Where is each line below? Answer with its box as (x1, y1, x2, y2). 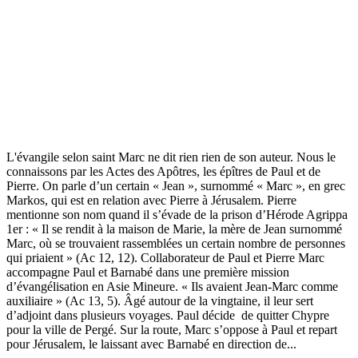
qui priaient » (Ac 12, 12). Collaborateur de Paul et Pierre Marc (6, 250, 324, 265)
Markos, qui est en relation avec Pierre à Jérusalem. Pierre (6, 193, 296, 207)
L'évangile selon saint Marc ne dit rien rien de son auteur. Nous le (6, 149, 336, 164)
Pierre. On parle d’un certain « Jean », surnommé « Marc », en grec (6, 178, 345, 193)
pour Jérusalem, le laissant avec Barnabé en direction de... (6, 336, 296, 351)
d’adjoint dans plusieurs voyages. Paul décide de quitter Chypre (6, 308, 329, 322)
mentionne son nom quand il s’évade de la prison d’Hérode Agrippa (6, 207, 348, 221)
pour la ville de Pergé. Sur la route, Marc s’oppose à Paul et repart (6, 322, 337, 336)
